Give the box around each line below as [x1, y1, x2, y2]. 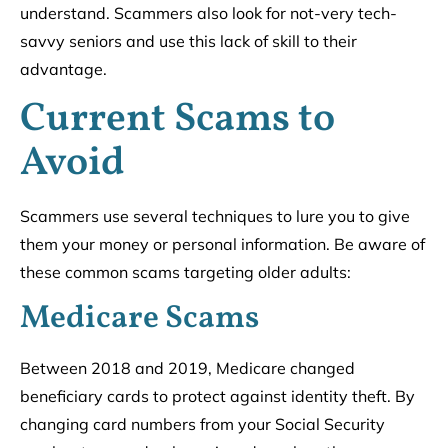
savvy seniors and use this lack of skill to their [20, 31, 357, 52]
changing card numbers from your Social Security [20, 413, 385, 434]
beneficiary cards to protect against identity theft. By [20, 385, 415, 406]
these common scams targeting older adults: [20, 261, 351, 282]
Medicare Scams [20, 296, 259, 341]
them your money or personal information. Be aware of [20, 233, 425, 254]
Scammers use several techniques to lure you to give [20, 205, 410, 226]
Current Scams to [20, 91, 335, 148]
